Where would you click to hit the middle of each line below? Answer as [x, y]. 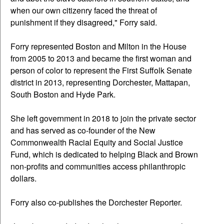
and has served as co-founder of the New [83, 130]
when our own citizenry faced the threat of [84, 10]
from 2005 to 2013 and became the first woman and [101, 58]
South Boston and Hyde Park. [64, 94]
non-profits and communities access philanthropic [98, 166]
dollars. [24, 178]
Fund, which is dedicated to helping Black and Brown [104, 154]
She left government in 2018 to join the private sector [103, 118]
